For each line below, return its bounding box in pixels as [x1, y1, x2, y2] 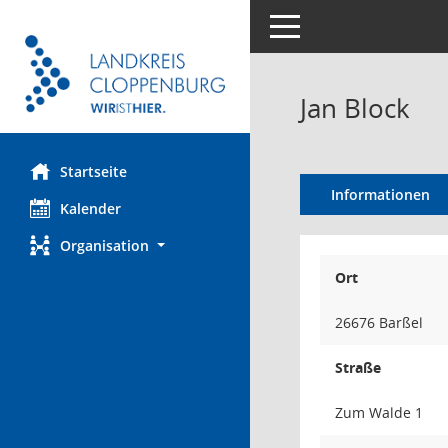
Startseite [60, 162, 127, 182]
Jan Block [300, 90, 410, 126]
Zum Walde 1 [335, 403, 423, 422]
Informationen [330, 185, 430, 204]
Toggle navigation [269, 15, 387, 34]
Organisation [60, 236, 149, 256]
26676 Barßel [335, 313, 423, 332]
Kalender [60, 199, 121, 219]
